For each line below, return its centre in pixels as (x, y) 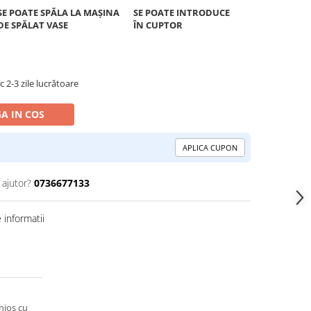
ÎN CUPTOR (158, 25)
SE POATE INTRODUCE (182, 12)
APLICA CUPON (210, 148)
